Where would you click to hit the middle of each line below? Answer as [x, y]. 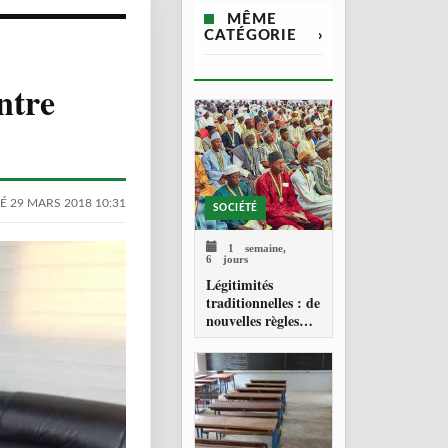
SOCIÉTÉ [235, 208]
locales [225, 356]
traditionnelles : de [263, 302]
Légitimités [239, 284]
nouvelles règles [252, 320]
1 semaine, [251, 246]
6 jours [227, 257]
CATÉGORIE [251, 35]
